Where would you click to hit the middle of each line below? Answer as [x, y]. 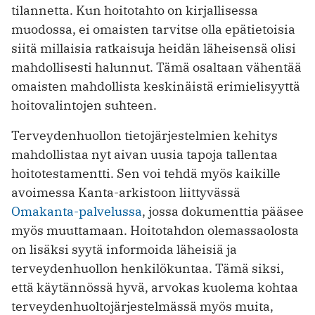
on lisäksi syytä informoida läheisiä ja [124, 249]
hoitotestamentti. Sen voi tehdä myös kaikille [146, 173]
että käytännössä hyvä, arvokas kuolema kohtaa [155, 287]
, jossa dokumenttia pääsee [223, 211]
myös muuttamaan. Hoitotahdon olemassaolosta [155, 230]
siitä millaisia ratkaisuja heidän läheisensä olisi [154, 48]
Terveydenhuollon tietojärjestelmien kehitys [144, 135]
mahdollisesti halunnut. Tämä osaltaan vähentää [156, 67]
